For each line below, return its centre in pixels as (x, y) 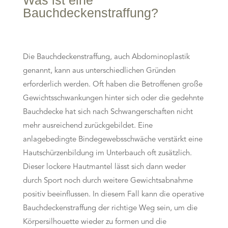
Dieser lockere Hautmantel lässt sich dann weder (104, 167)
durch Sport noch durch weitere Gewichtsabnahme (108, 181)
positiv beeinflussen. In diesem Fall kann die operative (113, 195)
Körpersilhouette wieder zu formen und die (94, 222)
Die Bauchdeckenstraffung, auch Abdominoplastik (106, 57)
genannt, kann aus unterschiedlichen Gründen (99, 71)
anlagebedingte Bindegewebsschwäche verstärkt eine (112, 140)
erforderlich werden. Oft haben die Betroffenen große (112, 85)
